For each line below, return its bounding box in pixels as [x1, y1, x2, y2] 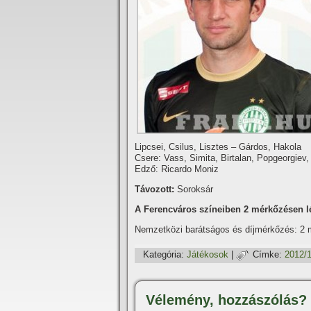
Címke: [253, 249, 282, 260]
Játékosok [187, 249, 228, 260]
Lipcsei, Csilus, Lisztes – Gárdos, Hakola [135, 142, 301, 152]
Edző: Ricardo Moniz [135, 164, 219, 174]
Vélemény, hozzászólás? [146, 292, 307, 308]
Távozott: [135, 184, 177, 194]
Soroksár [177, 184, 213, 194]
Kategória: [143, 249, 184, 260]
